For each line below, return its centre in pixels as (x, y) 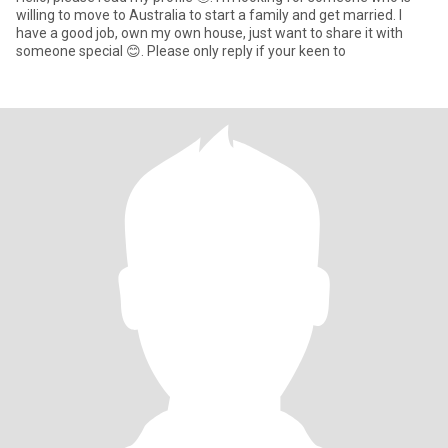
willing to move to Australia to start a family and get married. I (207, 15)
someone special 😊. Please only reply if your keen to (246, 51)
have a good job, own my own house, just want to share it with (209, 33)
